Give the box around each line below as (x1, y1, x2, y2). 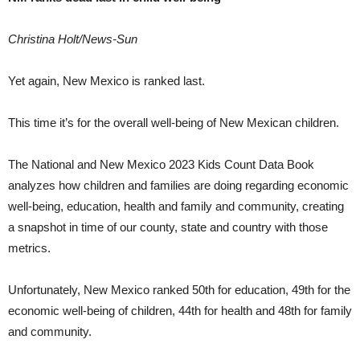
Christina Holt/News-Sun (8, 32, 137, 47)
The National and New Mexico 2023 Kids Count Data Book (8, 157, 314, 172)
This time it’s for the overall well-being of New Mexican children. (8, 116, 339, 130)
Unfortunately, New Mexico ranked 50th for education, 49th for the (8, 283, 350, 297)
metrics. (8, 241, 51, 256)
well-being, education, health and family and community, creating (8, 199, 344, 214)
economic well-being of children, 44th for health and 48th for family (8, 304, 352, 318)
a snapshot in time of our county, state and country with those (8, 220, 328, 235)
